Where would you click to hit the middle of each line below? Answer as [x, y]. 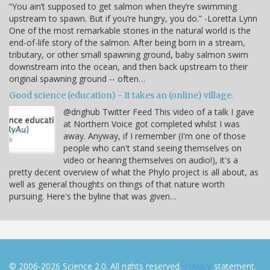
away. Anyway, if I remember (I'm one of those [155, 136]
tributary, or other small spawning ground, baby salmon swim [129, 55]
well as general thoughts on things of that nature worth [117, 184]
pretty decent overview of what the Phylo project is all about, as [134, 172]
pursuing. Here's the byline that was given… [93, 196]
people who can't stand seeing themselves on [152, 148]
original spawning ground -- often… [77, 79]
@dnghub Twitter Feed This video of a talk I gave [159, 112]
